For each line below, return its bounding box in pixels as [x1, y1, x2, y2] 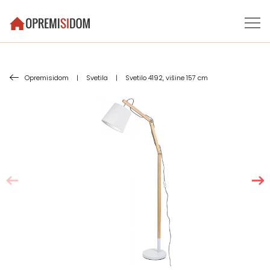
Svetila [86, 73, 108, 83]
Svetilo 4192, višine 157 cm [125, 73, 208, 83]
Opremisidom [25, 73, 69, 83]
